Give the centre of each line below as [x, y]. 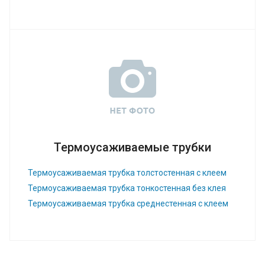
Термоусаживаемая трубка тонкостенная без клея [127, 188]
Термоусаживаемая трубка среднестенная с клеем [128, 203]
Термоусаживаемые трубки [132, 147]
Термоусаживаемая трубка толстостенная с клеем [127, 172]
